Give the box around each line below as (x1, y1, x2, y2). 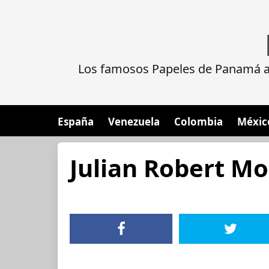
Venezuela (108, 115, 160, 128)
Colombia (174, 115, 223, 128)
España (58, 115, 94, 128)
